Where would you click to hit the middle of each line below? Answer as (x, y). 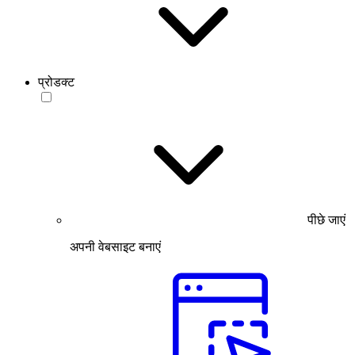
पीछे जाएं (326, 219)
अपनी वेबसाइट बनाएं (115, 246)
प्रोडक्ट (56, 82)
